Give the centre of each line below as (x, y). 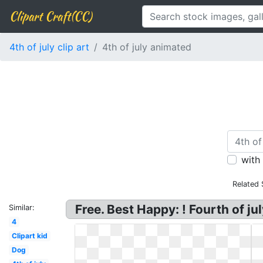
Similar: (22, 208)
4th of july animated (147, 47)
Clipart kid (29, 236)
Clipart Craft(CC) (50, 16)
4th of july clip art (49, 47)
